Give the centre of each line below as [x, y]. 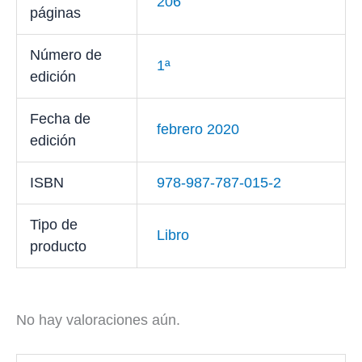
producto [59, 247]
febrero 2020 [198, 130]
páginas [56, 13]
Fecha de [61, 119]
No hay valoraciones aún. [98, 320]
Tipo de [54, 225]
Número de [66, 55]
